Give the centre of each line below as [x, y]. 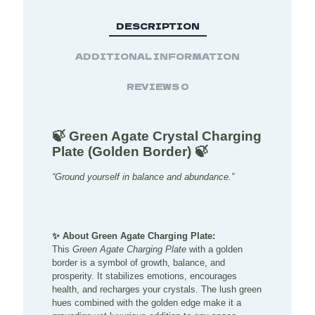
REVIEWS [153, 86]
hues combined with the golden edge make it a [147, 302]
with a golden [215, 249]
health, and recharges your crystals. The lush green [157, 289]
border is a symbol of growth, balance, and [139, 262]
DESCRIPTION [157, 25]
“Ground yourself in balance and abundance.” [143, 176]
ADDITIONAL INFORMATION [157, 56]
